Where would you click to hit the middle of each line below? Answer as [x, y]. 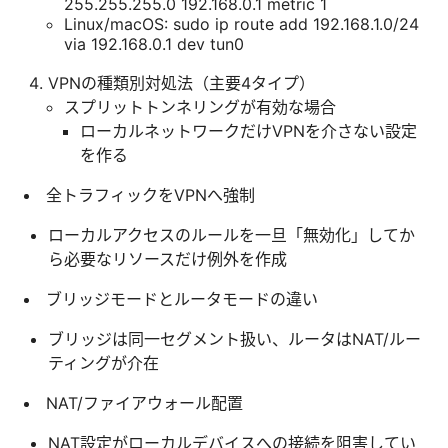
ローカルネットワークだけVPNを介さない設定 [248, 130]
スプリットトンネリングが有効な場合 [200, 106]
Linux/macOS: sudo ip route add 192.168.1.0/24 [241, 23]
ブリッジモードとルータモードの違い [182, 298]
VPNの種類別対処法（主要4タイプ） [181, 82]
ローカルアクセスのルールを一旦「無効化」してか [231, 234]
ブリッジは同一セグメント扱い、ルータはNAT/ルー [234, 338]
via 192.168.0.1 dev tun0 [154, 43]
